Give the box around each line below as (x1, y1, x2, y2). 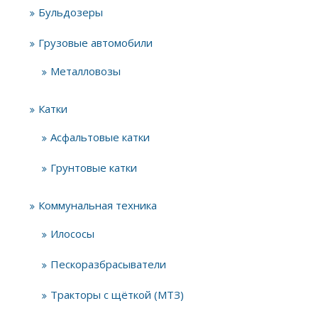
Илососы (50, 226, 94, 241)
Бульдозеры (38, 5, 103, 19)
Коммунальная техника (38, 198, 157, 212)
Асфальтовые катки (50, 130, 150, 144)
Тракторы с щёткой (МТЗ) (50, 287, 184, 302)
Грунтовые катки (50, 160, 137, 175)
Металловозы (50, 64, 121, 78)
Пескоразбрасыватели (50, 257, 166, 271)
